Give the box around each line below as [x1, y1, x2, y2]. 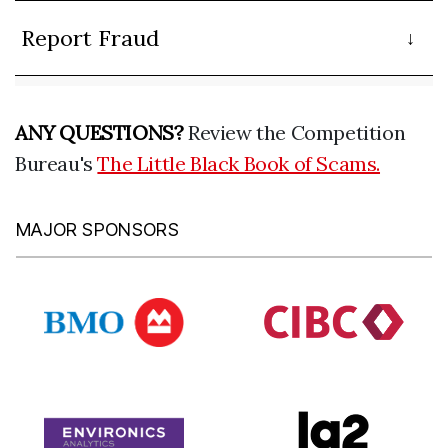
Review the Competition [183, 120, 406, 145]
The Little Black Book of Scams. [97, 151, 381, 176]
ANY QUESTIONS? [15, 120, 184, 145]
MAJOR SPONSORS [16, 219, 180, 240]
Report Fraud [21, 24, 159, 52]
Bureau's [15, 151, 98, 176]
